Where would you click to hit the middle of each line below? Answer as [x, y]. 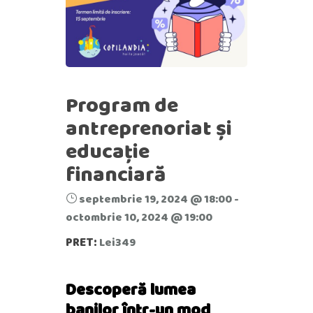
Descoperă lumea [131, 290]
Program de [122, 105]
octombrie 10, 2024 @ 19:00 [139, 217]
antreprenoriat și [149, 128]
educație [108, 151]
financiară [116, 174]
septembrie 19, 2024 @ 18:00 [155, 199]
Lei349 [116, 242]
